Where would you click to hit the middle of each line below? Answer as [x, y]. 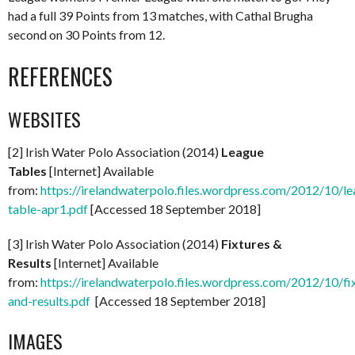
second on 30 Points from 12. [86, 34]
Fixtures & [252, 244]
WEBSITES [44, 119]
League [242, 152]
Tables [29, 171]
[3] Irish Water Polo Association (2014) [115, 244]
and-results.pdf [49, 301]
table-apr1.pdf [48, 209]
